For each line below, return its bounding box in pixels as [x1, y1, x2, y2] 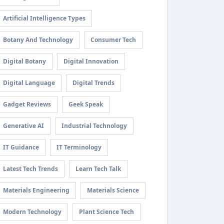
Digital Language [3, 78, 55, 87]
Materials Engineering [3, 186, 69, 194]
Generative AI [3, 121, 44, 130]
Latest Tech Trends [3, 164, 58, 173]
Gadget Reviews [3, 100, 51, 108]
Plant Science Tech [79, 207, 134, 216]
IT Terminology [56, 143, 101, 151]
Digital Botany [3, 57, 46, 65]
